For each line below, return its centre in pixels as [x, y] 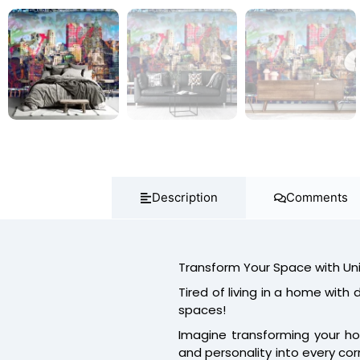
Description [184, 198]
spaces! [202, 310]
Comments [317, 198]
